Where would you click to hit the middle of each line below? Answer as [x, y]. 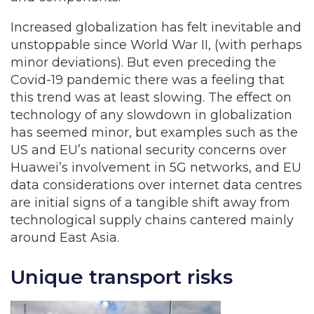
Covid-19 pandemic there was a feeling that [148, 80]
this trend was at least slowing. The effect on [151, 97]
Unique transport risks [122, 277]
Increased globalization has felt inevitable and [156, 27]
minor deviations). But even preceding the [143, 62]
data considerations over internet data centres [156, 185]
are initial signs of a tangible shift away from [150, 203]
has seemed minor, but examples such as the [154, 132]
